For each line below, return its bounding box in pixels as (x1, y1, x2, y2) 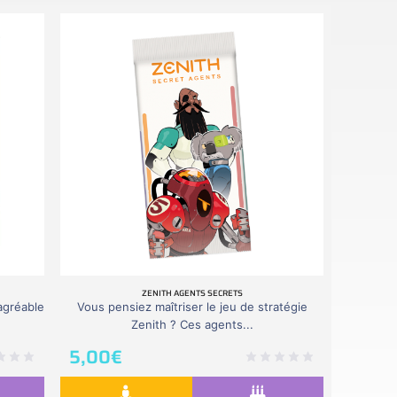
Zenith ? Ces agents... (130, 317, 253, 332)
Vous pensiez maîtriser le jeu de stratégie (76, 300, 307, 315)
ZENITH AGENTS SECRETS (141, 286, 243, 300)
